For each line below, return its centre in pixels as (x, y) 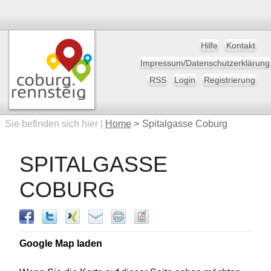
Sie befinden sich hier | (55, 124)
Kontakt (240, 46)
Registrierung (229, 80)
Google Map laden (61, 244)
